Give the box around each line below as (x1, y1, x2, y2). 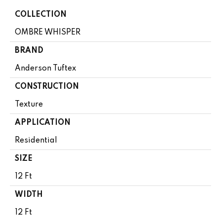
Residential (15, 137, 57, 145)
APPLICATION (15, 119, 71, 127)
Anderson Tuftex (15, 65, 76, 73)
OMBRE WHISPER (15, 29, 80, 37)
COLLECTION (15, 11, 67, 19)
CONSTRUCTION (15, 83, 79, 91)
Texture (15, 101, 43, 109)
